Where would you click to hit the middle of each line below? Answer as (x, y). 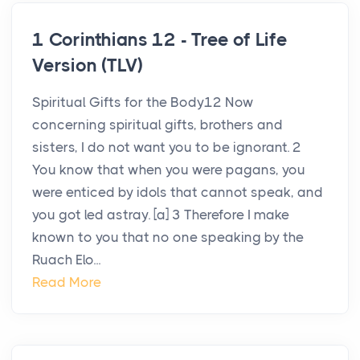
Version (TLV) (88, 66)
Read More (67, 282)
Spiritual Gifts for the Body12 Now (143, 102)
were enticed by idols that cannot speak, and (178, 192)
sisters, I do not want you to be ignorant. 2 (167, 147)
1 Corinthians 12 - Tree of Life (160, 40)
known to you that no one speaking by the (168, 237)
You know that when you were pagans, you (169, 170)
